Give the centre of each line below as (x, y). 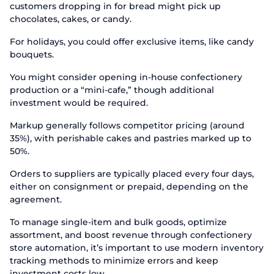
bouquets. (32, 54)
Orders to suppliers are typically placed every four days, (132, 174)
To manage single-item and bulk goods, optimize (118, 222)
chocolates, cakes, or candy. (71, 19)
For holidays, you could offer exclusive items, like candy (132, 42)
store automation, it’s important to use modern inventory (137, 248)
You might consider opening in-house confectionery (126, 77)
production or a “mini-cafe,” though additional (112, 90)
